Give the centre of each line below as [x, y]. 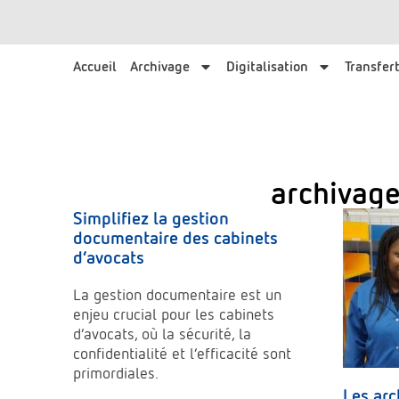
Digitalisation [267, 66]
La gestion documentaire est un [177, 294]
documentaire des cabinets [175, 237]
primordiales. [116, 372]
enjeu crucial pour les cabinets [174, 313]
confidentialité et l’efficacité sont [182, 353]
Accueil [95, 66]
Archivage [160, 66]
